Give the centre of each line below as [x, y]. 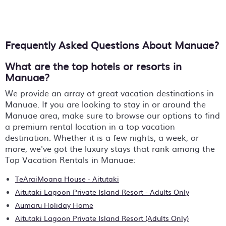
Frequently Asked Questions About [90, 44]
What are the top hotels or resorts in [93, 66]
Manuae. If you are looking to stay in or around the [105, 104]
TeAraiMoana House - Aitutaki [67, 179]
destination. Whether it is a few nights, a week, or [102, 137]
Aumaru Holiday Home [54, 205]
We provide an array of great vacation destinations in [109, 93]
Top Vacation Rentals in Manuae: [70, 159]
